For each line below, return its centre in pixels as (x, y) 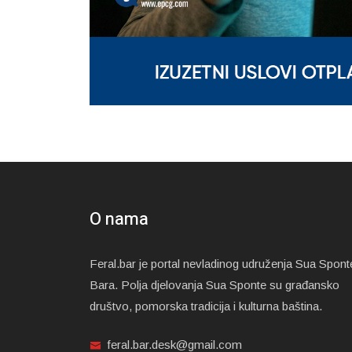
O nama (119, 219)
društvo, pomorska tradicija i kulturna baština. (206, 306)
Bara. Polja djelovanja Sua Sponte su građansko (214, 284)
